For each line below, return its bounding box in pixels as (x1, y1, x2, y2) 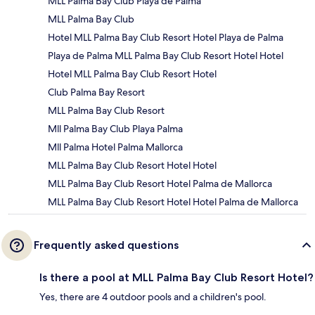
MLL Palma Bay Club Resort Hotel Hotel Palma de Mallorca (48, 195, 298, 209)
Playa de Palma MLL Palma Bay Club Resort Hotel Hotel (48, 49, 283, 63)
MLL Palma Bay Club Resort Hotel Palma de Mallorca (48, 177, 272, 191)
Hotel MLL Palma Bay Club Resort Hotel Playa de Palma (48, 31, 283, 44)
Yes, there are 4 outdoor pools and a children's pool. (39, 290, 266, 304)
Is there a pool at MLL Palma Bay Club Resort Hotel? (39, 271, 314, 285)
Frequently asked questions (34, 238, 179, 252)
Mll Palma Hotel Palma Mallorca (48, 141, 183, 154)
